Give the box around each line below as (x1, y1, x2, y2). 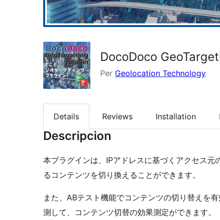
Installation (156, 111, 196, 121)
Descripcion (43, 129, 111, 143)
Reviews (102, 111, 133, 121)
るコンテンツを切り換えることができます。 (43, 170, 200, 180)
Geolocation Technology (115, 68, 206, 78)
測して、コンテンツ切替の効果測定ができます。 (43, 207, 216, 218)
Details (54, 111, 79, 121)
